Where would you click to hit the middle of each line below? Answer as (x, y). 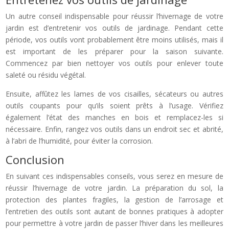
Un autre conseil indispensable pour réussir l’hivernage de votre (114, 16)
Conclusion (35, 159)
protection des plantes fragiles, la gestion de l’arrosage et (114, 199)
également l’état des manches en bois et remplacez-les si (114, 117)
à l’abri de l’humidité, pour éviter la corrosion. (79, 141)
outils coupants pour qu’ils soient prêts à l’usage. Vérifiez (114, 105)
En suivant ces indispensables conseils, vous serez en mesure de (114, 176)
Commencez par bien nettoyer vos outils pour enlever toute (114, 63)
